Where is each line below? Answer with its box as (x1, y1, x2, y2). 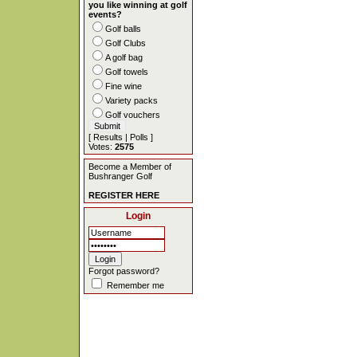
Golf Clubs (105, 38, 146, 48)
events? (88, 10, 122, 19)
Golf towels (105, 67, 148, 76)
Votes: (88, 142, 115, 151)
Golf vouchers (105, 110, 160, 120)
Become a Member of (88, 162, 171, 171)
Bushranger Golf (88, 171, 152, 181)
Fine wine (105, 81, 142, 91)
